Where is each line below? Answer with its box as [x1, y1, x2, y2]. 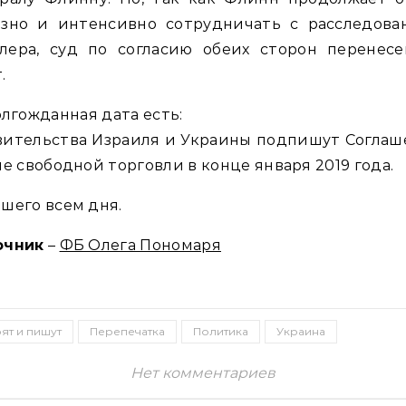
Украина [276, 324, 325, 338]
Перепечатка [90, 324, 165, 338]
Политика [193, 324, 248, 338]
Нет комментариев [130, 364, 275, 382]
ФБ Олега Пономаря [59, 237, 221, 254]
